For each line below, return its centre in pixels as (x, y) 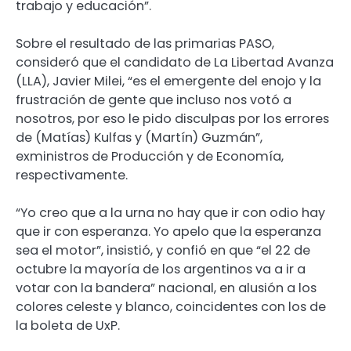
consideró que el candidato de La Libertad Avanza (175, 62)
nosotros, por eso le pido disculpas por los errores (172, 118)
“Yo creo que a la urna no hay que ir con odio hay (170, 212)
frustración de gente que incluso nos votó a (154, 100)
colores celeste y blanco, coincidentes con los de (171, 306)
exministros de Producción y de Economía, (150, 156)
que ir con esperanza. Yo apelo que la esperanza (168, 231)
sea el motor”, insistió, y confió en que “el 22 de (163, 250)
